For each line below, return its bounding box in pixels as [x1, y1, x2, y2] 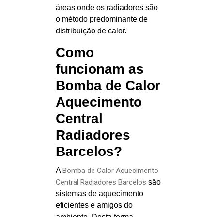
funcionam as [56, 62, 144, 77]
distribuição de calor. [56, 27, 126, 35]
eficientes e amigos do [56, 201, 133, 209]
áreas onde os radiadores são [56, 3, 158, 12]
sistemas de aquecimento [56, 189, 143, 198]
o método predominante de [56, 15, 148, 23]
